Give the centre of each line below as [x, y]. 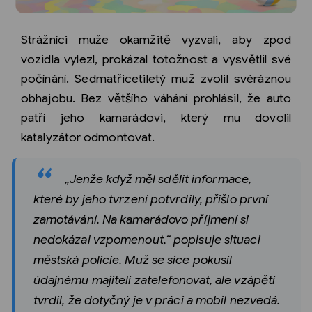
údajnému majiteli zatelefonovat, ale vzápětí [154, 280]
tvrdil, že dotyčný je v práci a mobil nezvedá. [157, 300]
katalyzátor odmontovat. [88, 137]
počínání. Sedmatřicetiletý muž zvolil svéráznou [156, 78]
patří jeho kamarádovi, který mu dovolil [156, 117]
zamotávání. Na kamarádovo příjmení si [141, 219]
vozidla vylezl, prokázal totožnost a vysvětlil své [156, 59]
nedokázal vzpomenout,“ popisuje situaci [147, 239]
